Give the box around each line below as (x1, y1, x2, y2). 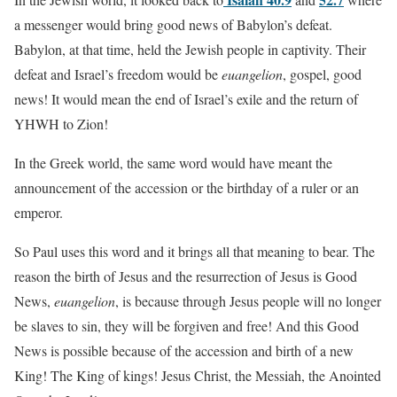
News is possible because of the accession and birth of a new (14, 340, 354, 360)
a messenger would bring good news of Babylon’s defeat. (14, 14, 332, 34)
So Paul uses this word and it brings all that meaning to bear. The (14, 241, 375, 261)
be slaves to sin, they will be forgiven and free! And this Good (14, 315, 359, 335)
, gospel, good (283, 64, 362, 83)
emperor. (14, 202, 63, 222)
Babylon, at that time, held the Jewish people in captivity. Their (14, 39, 366, 58)
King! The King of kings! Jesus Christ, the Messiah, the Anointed (14, 365, 381, 385)
